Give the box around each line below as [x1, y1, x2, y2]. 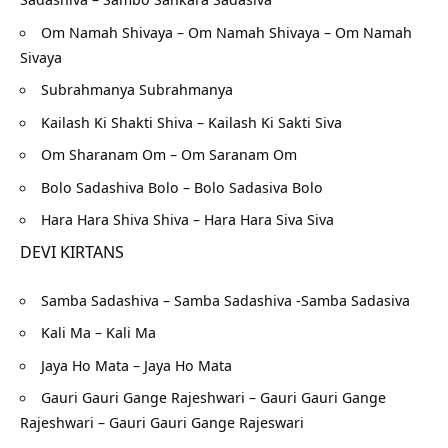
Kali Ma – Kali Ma [41, 322, 156, 343]
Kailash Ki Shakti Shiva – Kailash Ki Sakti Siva [41, 111, 342, 132]
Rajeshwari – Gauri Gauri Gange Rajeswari [20, 412, 304, 433]
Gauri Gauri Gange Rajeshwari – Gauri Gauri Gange [41, 387, 386, 408]
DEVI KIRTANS [20, 239, 124, 263]
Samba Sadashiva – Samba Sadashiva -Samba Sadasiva [41, 289, 410, 310]
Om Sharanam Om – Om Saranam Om [41, 144, 297, 165]
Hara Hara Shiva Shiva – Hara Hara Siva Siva [41, 209, 334, 230]
